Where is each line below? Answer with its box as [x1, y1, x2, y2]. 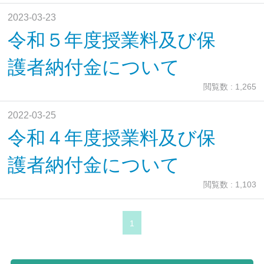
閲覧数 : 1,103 [203, 180, 256, 190]
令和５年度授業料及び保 [8, 29, 216, 51]
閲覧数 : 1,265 [203, 82, 256, 92]
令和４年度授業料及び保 [8, 127, 216, 149]
